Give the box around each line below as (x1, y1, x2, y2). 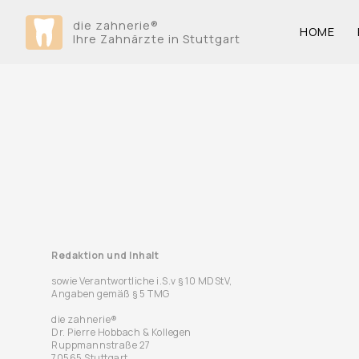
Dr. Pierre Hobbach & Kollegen (51, 325, 192, 339)
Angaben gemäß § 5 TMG (51, 287, 170, 301)
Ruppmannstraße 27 (51, 338, 151, 352)
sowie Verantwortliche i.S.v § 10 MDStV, (51, 274, 232, 288)
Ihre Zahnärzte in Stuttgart (72, 31, 240, 46)
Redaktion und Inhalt (51, 248, 159, 262)
